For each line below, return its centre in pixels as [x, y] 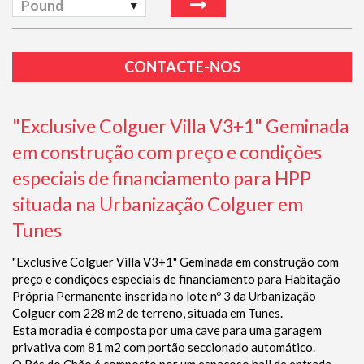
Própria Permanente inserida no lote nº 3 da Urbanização [164, 296]
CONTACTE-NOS [182, 67]
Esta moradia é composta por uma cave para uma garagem [167, 330]
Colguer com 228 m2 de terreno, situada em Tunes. [147, 313]
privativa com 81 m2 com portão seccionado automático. [164, 347]
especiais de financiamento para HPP [162, 178]
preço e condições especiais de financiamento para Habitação [176, 279]
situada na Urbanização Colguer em [158, 204]
